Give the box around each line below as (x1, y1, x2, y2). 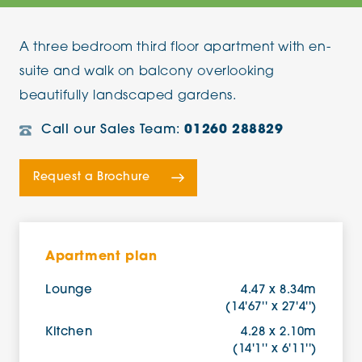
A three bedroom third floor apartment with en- (19, 41, 331, 54)
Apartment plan (45, 250, 158, 263)
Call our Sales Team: (41, 124, 185, 137)
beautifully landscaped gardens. (19, 90, 237, 103)
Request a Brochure (33, 171, 150, 183)
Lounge (45, 284, 93, 297)
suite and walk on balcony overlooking (19, 65, 275, 78)
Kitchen (45, 326, 93, 339)
